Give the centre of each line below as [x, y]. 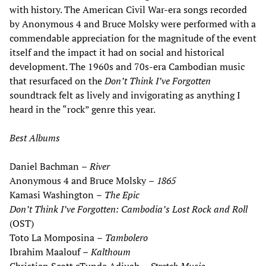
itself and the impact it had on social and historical [117, 53]
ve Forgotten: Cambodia [115, 209]
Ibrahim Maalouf [46, 252]
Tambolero [126, 238]
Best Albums [35, 138]
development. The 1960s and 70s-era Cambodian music [127, 67]
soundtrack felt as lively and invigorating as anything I [125, 95]
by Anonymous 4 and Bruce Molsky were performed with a [133, 24]
